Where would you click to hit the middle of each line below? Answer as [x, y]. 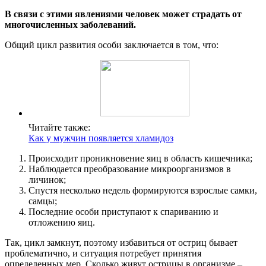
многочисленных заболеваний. [70, 25]
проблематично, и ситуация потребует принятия [103, 254]
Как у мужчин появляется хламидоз [101, 138]
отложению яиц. [62, 223]
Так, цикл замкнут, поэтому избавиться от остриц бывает [121, 243]
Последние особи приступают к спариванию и [123, 212]
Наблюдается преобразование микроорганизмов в [130, 169]
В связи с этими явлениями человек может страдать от [123, 14]
